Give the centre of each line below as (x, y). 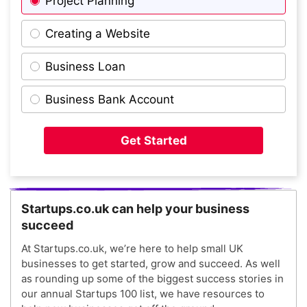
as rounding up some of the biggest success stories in (152, 279)
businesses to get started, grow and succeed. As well (151, 264)
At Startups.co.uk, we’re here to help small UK (132, 249)
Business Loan (85, 66)
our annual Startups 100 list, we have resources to (143, 294)
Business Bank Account (110, 99)
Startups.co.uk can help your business (135, 209)
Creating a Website (98, 33)
